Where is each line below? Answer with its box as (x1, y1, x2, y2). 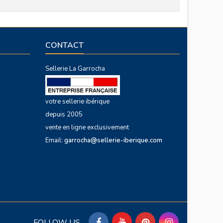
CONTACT (45, 40, 84, 51)
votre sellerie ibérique (45, 97, 110, 107)
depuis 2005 (45, 110, 83, 119)
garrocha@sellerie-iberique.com (64, 136, 162, 145)
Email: (45, 136, 64, 145)
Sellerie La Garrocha (45, 64, 105, 73)
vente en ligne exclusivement (45, 123, 129, 132)
